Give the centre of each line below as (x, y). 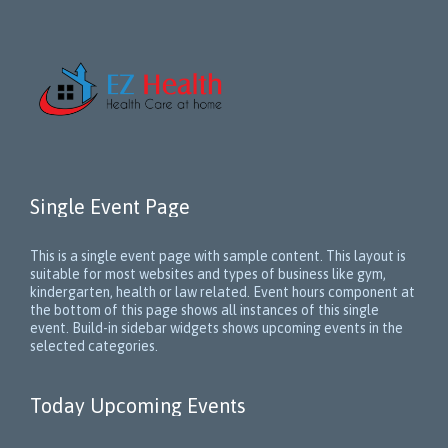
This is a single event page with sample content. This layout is (218, 255)
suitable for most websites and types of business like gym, (208, 273)
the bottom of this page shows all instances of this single (204, 309)
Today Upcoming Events (138, 406)
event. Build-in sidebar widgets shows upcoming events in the (216, 327)
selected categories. (94, 345)
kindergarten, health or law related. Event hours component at (222, 291)
